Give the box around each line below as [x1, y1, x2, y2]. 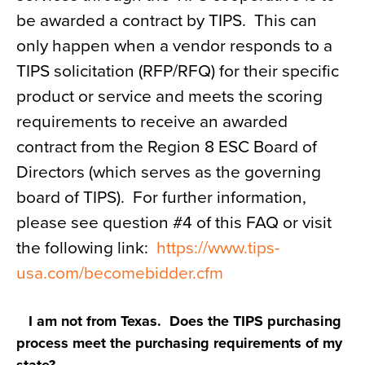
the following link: [16, 238, 152, 258]
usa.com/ [16, 263, 84, 284]
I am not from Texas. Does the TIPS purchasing [16, 312, 341, 330]
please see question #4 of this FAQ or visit [16, 213, 332, 233]
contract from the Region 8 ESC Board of [16, 137, 317, 157]
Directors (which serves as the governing [16, 162, 321, 182]
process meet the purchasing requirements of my [16, 334, 342, 352]
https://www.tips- [152, 238, 279, 258]
